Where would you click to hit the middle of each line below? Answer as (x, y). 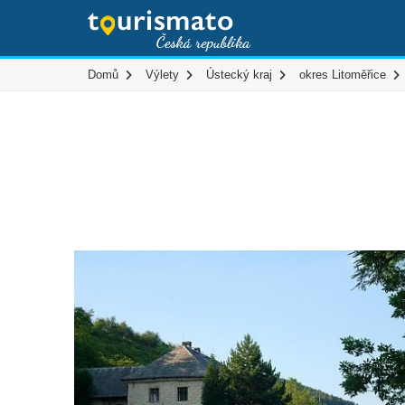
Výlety (162, 75)
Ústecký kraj (239, 75)
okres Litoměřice (343, 75)
